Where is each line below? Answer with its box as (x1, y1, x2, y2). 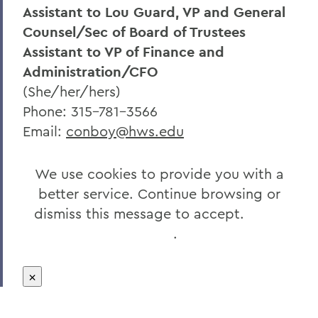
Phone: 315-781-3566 (23, 102, 158, 120)
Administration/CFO (23, 62, 158, 81)
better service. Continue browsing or (38, 184, 280, 202)
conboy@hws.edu (66, 121, 184, 140)
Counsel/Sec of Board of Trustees (23, 22, 246, 41)
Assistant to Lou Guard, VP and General (23, 2, 285, 21)
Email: (23, 121, 66, 140)
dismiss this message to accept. (34, 204, 248, 222)
